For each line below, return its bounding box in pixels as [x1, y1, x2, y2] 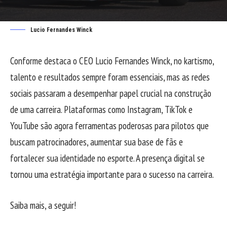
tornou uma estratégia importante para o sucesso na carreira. [10, 168, 214, 181]
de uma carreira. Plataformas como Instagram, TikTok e [10, 103, 193, 116]
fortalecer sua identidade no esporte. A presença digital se [10, 152, 205, 165]
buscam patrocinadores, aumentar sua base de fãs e [10, 136, 183, 148]
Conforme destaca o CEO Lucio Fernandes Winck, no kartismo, [10, 55, 214, 67]
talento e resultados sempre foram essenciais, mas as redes [10, 71, 210, 84]
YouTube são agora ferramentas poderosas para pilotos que [10, 120, 209, 132]
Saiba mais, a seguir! [10, 199, 76, 211]
